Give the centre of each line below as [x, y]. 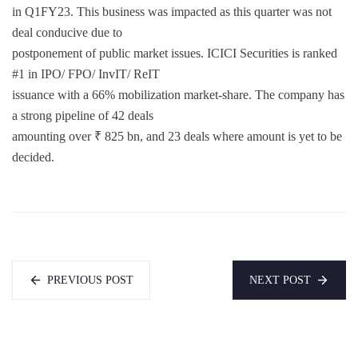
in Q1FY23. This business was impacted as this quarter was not [172, 12]
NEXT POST [280, 280]
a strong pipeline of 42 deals [83, 115]
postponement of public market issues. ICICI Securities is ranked [175, 53]
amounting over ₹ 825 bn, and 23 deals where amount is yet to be [177, 136]
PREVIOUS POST [90, 280]
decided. [33, 157]
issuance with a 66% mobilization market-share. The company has [178, 95]
